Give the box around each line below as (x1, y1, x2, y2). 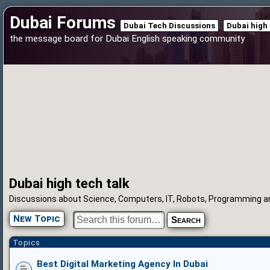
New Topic (13, 213, 60, 224)
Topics (13, 237, 40, 247)
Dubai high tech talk (9, 175, 130, 192)
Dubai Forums (10, 13, 116, 33)
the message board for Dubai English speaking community (10, 33, 245, 44)
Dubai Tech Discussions (124, 21, 215, 30)
